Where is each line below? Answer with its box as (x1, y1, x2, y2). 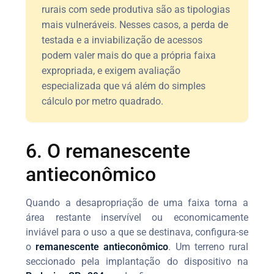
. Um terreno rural (168, 240, 248, 253)
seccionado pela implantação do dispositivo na (26, 255, 248, 267)
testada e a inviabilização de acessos (42, 34, 203, 46)
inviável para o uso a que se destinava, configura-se (26, 226, 248, 238)
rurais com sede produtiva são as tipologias (42, 3, 231, 15)
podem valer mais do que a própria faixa (42, 49, 217, 61)
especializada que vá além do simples (42, 80, 206, 92)
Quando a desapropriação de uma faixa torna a (26, 196, 248, 209)
